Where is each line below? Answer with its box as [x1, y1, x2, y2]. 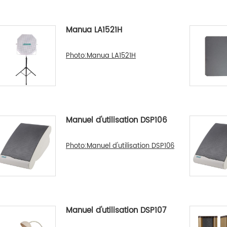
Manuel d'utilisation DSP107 [66, 204, 166, 217]
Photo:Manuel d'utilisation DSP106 [66, 141, 174, 152]
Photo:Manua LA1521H [66, 51, 136, 61]
